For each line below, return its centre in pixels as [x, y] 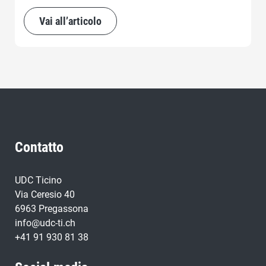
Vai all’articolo [70, 21]
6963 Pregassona [52, 208]
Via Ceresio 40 [45, 194]
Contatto [39, 147]
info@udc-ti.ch [45, 223]
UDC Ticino [38, 180]
